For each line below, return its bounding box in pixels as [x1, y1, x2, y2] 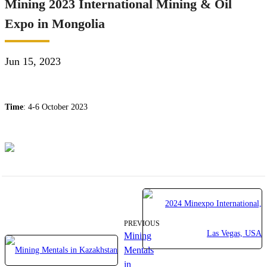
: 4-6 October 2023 [23, 102, 88, 111]
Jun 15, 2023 [5, 55, 61, 67]
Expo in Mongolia [5, 16, 105, 32]
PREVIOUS [124, 219, 160, 228]
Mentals [124, 244, 154, 255]
